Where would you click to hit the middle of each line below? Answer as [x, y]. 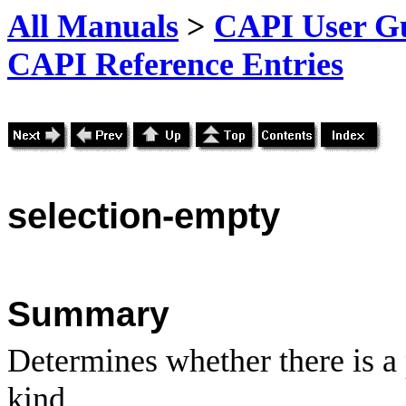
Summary [88, 314]
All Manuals [93, 26]
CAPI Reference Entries [175, 64]
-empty [221, 215]
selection [85, 215]
